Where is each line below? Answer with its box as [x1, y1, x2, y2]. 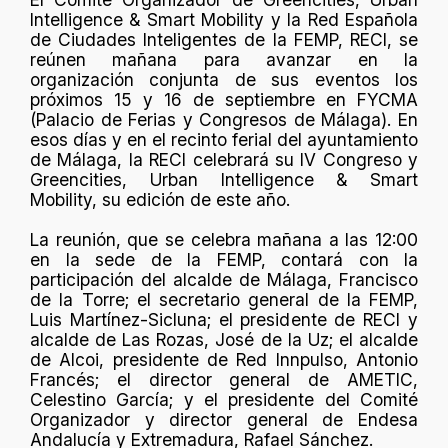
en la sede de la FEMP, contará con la [30, 249, 418, 270]
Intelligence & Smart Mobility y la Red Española [30, 9, 418, 30]
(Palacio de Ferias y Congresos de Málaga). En [30, 109, 418, 130]
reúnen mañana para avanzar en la [30, 49, 418, 70]
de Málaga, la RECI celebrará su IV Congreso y [30, 149, 418, 170]
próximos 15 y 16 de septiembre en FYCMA [30, 89, 418, 110]
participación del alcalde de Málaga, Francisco [30, 269, 418, 290]
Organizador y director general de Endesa [30, 409, 418, 430]
